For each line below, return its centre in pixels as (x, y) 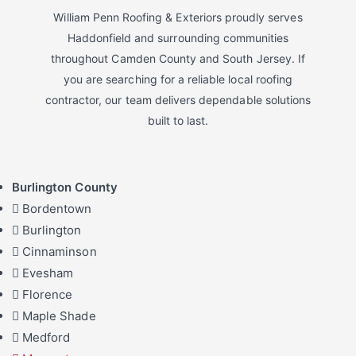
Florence (48, 295)
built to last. (178, 121)
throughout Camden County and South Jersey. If (178, 59)
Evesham (48, 273)
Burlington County (65, 188)
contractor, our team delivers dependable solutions (178, 100)
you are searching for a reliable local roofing (178, 79)
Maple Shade (59, 316)
